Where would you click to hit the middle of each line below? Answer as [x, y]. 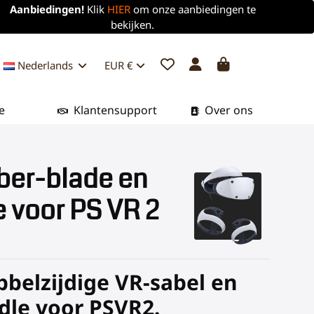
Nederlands [46, 65]
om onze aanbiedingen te [194, 9]
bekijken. [133, 25]
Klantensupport [114, 110]
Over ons [227, 110]
